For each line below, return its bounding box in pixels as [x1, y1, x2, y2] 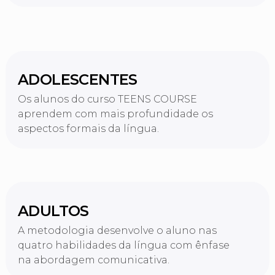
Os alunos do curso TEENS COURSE [17, 93, 197, 106]
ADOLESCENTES [17, 70, 137, 88]
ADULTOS [17, 201, 89, 220]
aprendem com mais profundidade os [17, 108, 213, 120]
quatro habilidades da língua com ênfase [17, 239, 230, 251]
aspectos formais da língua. [17, 123, 159, 135]
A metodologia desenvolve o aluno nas [17, 224, 217, 236]
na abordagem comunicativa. [17, 254, 169, 266]
